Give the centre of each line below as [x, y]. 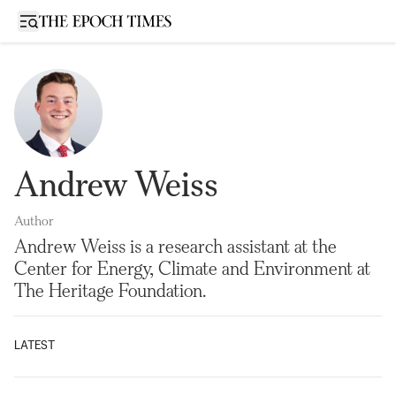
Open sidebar [65, 20]
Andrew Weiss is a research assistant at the [175, 246]
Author [34, 221]
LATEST [34, 346]
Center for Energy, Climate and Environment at [192, 268]
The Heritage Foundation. [110, 290]
